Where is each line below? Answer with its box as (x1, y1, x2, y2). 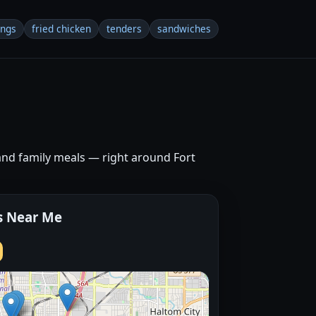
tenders (107, 22, 142, 35)
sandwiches (157, 22, 211, 35)
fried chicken (32, 22, 91, 35)
